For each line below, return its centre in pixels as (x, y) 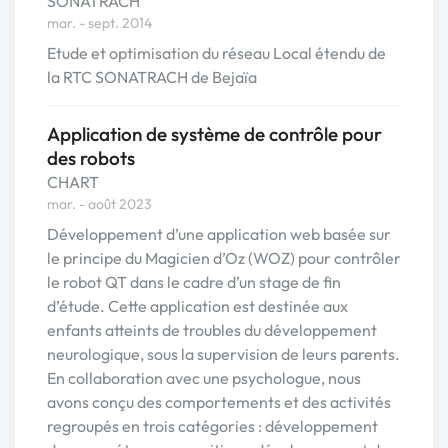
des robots (91, 158)
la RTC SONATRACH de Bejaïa (152, 77)
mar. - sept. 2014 (99, 23)
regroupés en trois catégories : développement (212, 426)
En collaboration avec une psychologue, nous (204, 378)
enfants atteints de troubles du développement (212, 330)
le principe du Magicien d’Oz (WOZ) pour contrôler (224, 258)
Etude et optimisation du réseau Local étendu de (216, 53)
